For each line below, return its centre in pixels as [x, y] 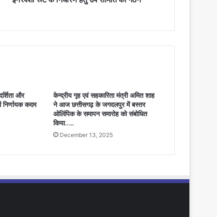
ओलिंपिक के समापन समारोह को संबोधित [100, 114]
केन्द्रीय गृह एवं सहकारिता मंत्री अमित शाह [104, 95]
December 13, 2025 [86, 135]
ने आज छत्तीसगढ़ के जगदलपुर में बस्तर [99, 105]
